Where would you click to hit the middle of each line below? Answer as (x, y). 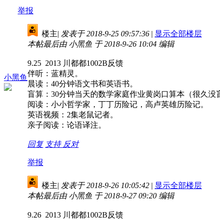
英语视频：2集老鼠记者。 (73, 114)
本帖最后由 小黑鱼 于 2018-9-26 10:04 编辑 (101, 44)
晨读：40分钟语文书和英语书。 (82, 83)
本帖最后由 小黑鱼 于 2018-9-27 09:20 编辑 (101, 195)
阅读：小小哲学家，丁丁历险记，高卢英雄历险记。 (118, 104)
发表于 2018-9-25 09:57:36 (105, 33)
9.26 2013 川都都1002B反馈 (75, 215)
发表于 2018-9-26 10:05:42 (105, 185)
